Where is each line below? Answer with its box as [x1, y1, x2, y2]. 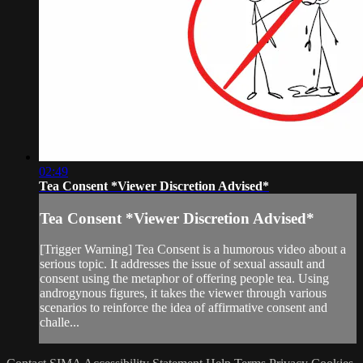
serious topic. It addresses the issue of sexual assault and [40, 257, 325, 271]
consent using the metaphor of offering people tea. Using [40, 271, 329, 286]
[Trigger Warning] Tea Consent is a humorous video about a [40, 242, 346, 257]
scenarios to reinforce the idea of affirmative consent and [40, 301, 327, 315]
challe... [40, 315, 79, 330]
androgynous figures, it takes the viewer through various [40, 286, 327, 301]
